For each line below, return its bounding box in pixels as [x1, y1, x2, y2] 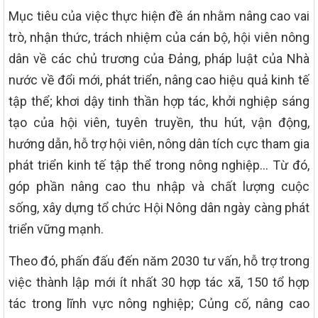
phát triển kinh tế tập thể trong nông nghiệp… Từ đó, [9, 158, 309, 173]
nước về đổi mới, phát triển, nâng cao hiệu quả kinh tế [9, 72, 309, 88]
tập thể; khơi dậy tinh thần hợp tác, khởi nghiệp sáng [9, 94, 309, 109]
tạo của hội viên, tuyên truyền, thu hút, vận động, [9, 115, 309, 131]
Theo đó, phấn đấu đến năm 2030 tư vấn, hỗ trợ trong [9, 253, 309, 269]
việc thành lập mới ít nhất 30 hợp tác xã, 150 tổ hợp [9, 275, 309, 290]
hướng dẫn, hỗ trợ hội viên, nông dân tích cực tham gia [9, 136, 309, 152]
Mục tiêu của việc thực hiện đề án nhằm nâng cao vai [9, 9, 309, 24]
